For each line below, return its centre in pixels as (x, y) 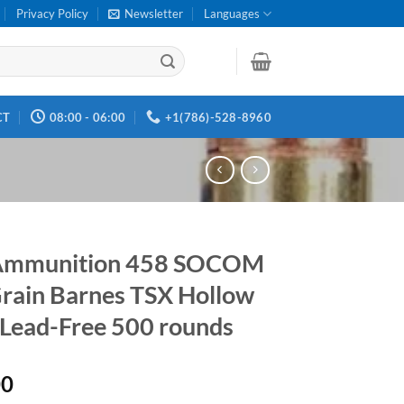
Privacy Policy (53, 14)
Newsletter (154, 14)
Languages (231, 14)
